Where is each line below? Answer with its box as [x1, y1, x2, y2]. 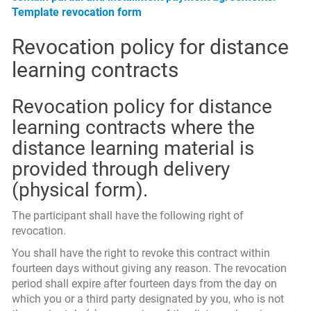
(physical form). [12, 178, 148, 201]
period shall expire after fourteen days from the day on [12, 277, 277, 290]
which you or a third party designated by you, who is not [12, 292, 284, 305]
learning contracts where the [12, 116, 255, 139]
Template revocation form [12, 6, 142, 19]
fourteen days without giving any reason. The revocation [12, 262, 287, 275]
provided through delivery [12, 158, 230, 180]
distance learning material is [12, 137, 254, 160]
